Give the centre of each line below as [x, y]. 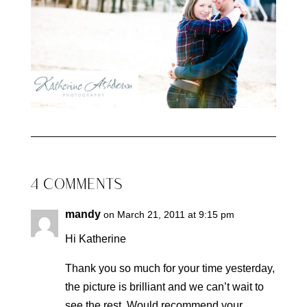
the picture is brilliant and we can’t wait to [164, 286]
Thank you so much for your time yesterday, [170, 268]
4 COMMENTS [76, 185]
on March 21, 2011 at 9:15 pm [169, 214]
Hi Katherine [95, 238]
